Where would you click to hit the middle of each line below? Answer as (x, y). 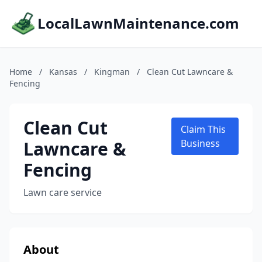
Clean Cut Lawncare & (190, 72)
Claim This (204, 129)
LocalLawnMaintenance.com (138, 23)
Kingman (112, 72)
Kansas (63, 72)
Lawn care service (63, 192)
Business (201, 143)
